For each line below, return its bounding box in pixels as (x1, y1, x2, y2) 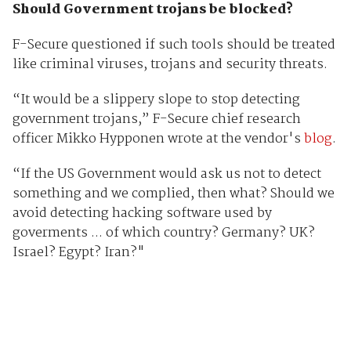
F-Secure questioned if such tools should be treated (12, 34, 335, 56)
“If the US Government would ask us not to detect (12, 164, 321, 186)
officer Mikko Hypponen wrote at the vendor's (12, 128, 304, 150)
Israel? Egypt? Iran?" (12, 242, 145, 264)
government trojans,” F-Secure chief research (12, 109, 301, 131)
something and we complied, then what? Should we (12, 183, 335, 205)
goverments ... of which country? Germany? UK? (12, 223, 315, 244)
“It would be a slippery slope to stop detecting (12, 89, 300, 111)
